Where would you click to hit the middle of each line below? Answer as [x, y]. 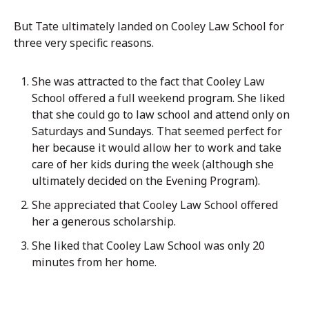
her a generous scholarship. [104, 221]
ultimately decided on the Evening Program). [146, 180]
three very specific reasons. [84, 42]
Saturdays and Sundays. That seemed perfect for [157, 131]
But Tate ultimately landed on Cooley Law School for [149, 26]
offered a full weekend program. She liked [177, 98]
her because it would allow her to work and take [157, 147]
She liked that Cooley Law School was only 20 [148, 246]
